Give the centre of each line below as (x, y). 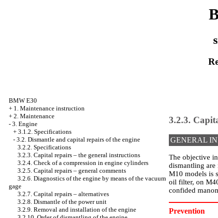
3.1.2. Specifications (45, 132)
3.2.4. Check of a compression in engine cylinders (83, 163)
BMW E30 (23, 100)
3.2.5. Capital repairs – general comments (72, 171)
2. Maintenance (34, 116)
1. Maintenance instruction (49, 108)
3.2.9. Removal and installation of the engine (77, 209)
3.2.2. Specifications (44, 147)
